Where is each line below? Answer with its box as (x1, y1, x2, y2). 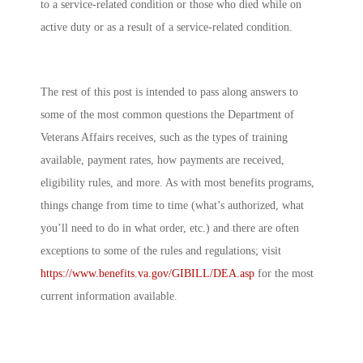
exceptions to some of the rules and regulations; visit (41, 244, 281, 257)
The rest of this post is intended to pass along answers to (41, 85, 298, 98)
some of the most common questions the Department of (41, 108, 294, 121)
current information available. (41, 289, 177, 302)
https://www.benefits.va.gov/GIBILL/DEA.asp (41, 267, 254, 280)
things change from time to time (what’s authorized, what (41, 199, 304, 211)
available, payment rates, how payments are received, (41, 153, 284, 166)
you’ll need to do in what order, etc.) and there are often (41, 221, 299, 234)
